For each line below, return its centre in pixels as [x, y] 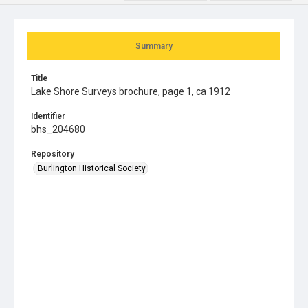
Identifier [48, 116]
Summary [154, 46]
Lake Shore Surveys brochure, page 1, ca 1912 [131, 91]
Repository [53, 154]
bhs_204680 [58, 129]
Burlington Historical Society [92, 168]
